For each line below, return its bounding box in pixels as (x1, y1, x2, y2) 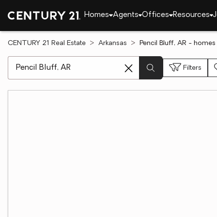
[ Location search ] (7, 57, 72, 65)
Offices (142, 11, 169, 19)
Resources (172, 11, 210, 19)
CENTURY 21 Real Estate (8, 40, 86, 47)
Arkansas (98, 40, 127, 47)
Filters (183, 64, 201, 72)
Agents (112, 11, 139, 19)
